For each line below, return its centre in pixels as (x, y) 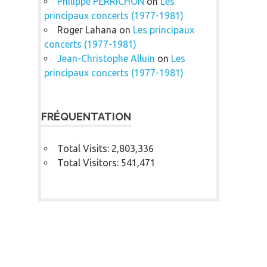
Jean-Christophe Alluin (106, 58)
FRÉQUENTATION (86, 116)
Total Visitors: (89, 162)
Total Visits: (84, 148)
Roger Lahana (87, 30)
